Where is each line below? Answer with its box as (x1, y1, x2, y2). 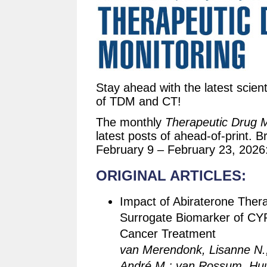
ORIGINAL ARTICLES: (96, 168, 246, 184)
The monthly (96, 116, 165, 129)
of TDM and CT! (96, 95, 181, 108)
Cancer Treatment (120, 227, 216, 240)
